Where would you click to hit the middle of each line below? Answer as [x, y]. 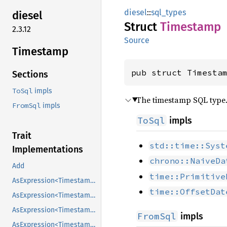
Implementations [48, 150]
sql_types [168, 12]
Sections [30, 75]
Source [137, 40]
